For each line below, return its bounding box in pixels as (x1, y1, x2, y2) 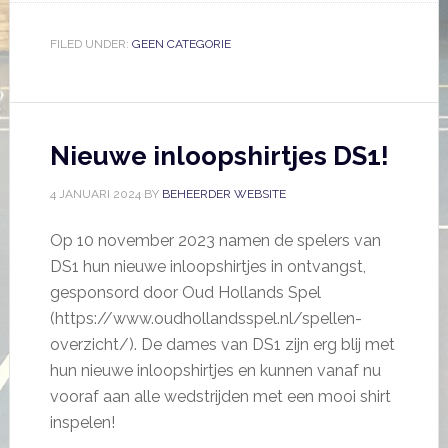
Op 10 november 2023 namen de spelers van (49, 231, 381, 251)
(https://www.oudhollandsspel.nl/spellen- (49, 309, 362, 329)
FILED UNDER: (49, 37, 132, 52)
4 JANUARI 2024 (49, 187, 141, 202)
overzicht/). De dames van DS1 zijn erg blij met (49, 335, 395, 355)
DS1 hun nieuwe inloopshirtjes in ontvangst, (49, 257, 366, 277)
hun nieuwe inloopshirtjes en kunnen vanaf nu (49, 361, 381, 381)
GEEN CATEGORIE (131, 37, 231, 52)
